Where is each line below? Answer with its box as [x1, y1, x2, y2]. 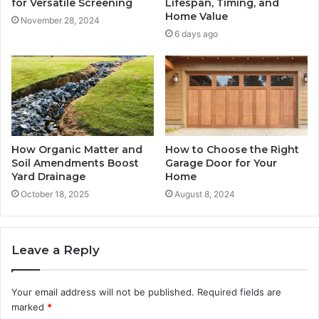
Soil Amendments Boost [11, 157, 139, 170]
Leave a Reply [11, 243, 100, 258]
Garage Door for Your [165, 157, 277, 170]
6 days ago [174, 28, 218, 40]
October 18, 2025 [21, 189, 89, 200]
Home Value [165, 10, 228, 23]
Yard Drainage [11, 170, 85, 184]
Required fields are [197, 286, 281, 298]
